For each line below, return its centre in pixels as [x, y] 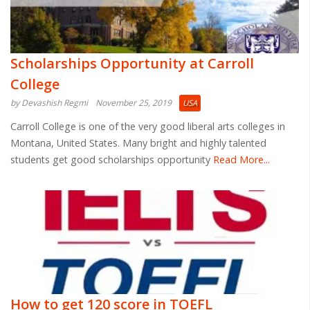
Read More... [240, 159]
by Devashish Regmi [49, 102]
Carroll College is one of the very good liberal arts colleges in [148, 126]
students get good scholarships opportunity [110, 159]
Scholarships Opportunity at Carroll [132, 63]
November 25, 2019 [134, 102]
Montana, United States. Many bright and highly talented [138, 143]
